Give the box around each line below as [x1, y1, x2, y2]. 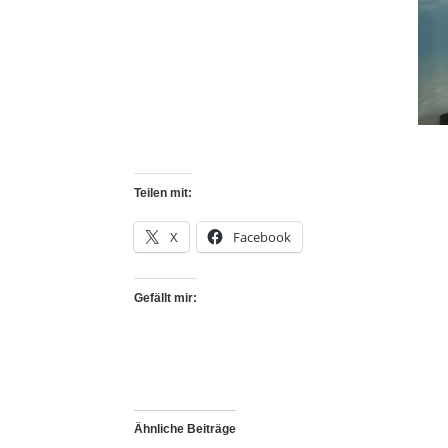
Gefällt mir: [134, 290, 198, 305]
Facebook [233, 227, 292, 246]
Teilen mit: [134, 185, 193, 200]
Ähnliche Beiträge [134, 421, 237, 436]
